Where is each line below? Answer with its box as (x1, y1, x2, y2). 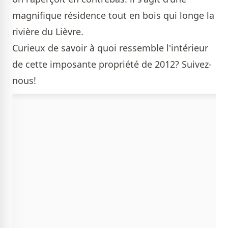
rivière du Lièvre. (12, 25, 86, 38)
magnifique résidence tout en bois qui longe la (12, 9, 214, 22)
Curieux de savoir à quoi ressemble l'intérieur (12, 42, 208, 54)
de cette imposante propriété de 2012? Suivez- (12, 58, 212, 71)
